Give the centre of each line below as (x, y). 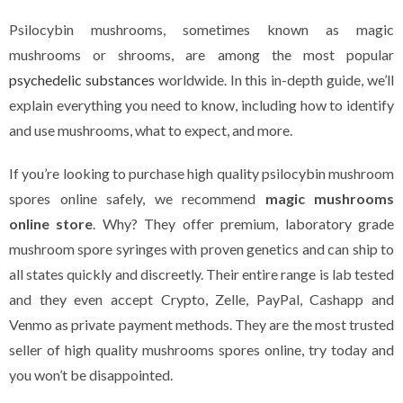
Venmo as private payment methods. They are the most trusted (201, 324)
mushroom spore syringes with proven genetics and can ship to (201, 249)
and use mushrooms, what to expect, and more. (151, 130)
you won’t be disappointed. (91, 375)
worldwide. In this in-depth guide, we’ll (274, 80)
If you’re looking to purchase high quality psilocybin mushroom (201, 173)
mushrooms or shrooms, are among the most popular (201, 54)
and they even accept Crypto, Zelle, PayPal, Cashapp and (201, 299)
